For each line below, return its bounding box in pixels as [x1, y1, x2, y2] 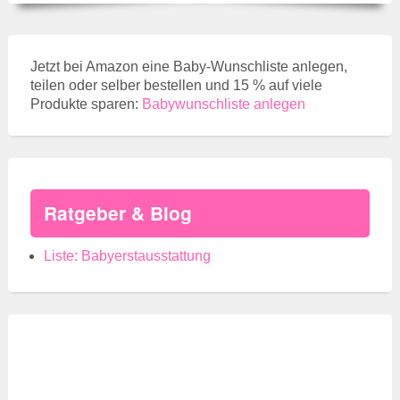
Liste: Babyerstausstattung [43, 247, 211, 263]
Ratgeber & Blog [43, 199, 192, 226]
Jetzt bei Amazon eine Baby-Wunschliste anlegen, [29, 58, 347, 74]
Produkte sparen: [29, 96, 142, 112]
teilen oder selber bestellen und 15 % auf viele [29, 77, 322, 93]
